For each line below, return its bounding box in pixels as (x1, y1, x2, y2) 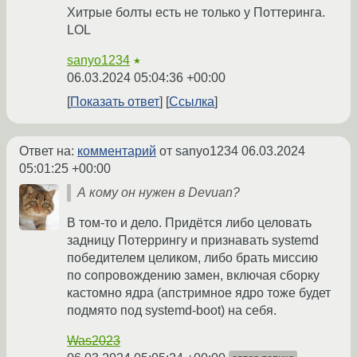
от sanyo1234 (156, 144, 241, 159)
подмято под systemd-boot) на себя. (67, 304, 277, 318)
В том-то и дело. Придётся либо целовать (67, 216, 312, 230)
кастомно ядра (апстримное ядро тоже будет (67, 286, 331, 300)
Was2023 (67, 334, 120, 348)
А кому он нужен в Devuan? (77, 186, 240, 200)
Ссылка (169, 95, 214, 109)
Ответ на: (19, 144, 77, 159)
